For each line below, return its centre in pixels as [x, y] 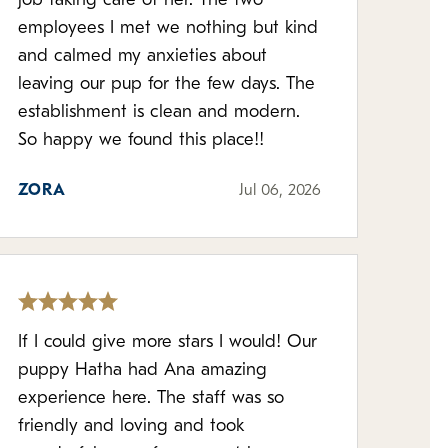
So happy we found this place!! [140, 140]
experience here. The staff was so [150, 398]
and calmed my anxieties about [142, 56]
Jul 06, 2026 [279, 191]
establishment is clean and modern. [158, 112]
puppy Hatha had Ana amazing [142, 370]
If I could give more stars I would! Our [167, 342]
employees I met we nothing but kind [167, 28]
